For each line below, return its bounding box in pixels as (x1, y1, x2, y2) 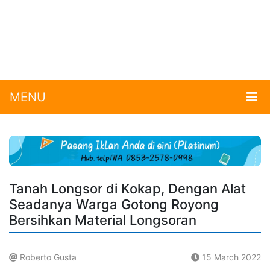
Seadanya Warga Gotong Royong (9, 196, 219, 213)
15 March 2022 (199, 252, 261, 263)
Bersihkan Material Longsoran (9, 212, 196, 228)
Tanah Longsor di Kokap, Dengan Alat (9, 181, 246, 197)
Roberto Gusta (17, 252, 77, 263)
